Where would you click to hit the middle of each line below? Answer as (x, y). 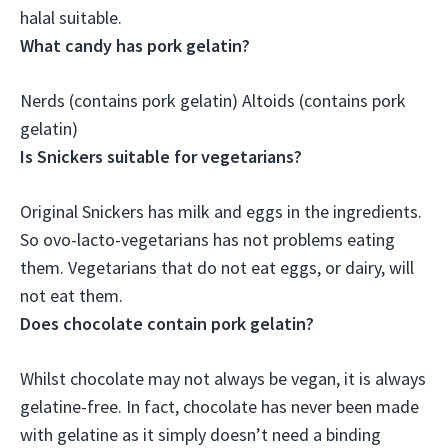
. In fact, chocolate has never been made (268, 406)
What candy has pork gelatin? (135, 45)
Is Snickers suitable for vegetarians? (161, 156)
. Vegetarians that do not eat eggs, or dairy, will (237, 267)
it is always (385, 378)
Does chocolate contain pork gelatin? (167, 323)
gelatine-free (69, 406)
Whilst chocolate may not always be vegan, (182, 378)
